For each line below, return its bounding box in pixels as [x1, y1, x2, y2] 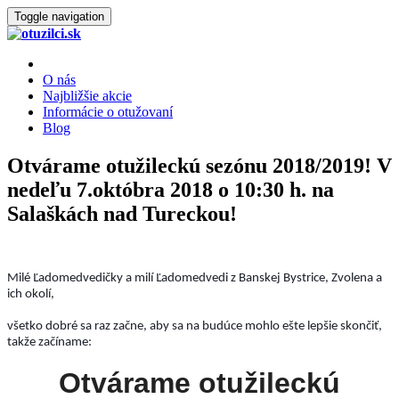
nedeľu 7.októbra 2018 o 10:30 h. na [7, 177, 334, 201]
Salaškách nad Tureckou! [7, 201, 237, 225]
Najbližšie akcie [43, 88, 132, 103]
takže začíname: [7, 336, 92, 350]
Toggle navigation [14, 10, 104, 23]
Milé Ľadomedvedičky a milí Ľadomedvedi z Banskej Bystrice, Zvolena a [7, 272, 382, 286]
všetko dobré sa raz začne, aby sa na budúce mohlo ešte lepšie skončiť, [7, 320, 382, 334]
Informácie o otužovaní [43, 104, 173, 119]
